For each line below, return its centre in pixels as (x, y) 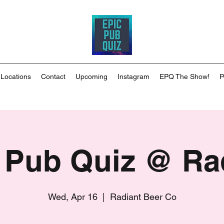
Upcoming (91, 76)
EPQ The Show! (184, 76)
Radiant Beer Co (143, 197)
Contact (53, 76)
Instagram (133, 76)
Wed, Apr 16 (72, 197)
